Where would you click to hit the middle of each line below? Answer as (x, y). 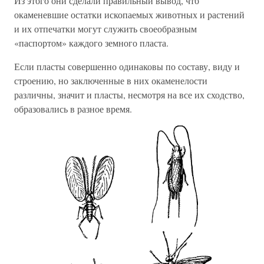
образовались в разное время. (73, 109)
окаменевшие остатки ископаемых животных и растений (129, 15)
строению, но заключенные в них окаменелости (111, 81)
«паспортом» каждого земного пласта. (91, 43)
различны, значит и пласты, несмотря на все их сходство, (129, 95)
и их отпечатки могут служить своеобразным (105, 29)
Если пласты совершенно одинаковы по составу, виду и (127, 67)
